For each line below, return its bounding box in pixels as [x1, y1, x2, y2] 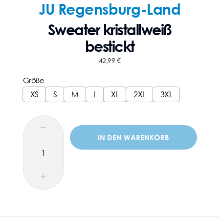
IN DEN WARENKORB [98, 133, 170, 142]
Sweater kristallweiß [47, 20, 172, 38]
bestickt [85, 37, 134, 55]
